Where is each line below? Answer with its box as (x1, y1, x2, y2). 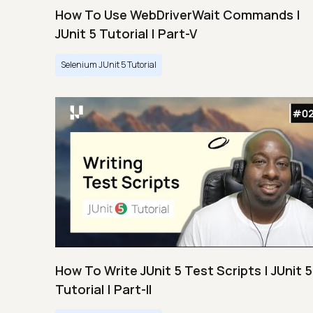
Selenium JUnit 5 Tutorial (61, 58, 156, 71)
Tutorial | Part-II (55, 280, 152, 298)
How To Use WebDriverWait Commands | (55, 6, 300, 23)
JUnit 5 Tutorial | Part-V (55, 24, 197, 42)
